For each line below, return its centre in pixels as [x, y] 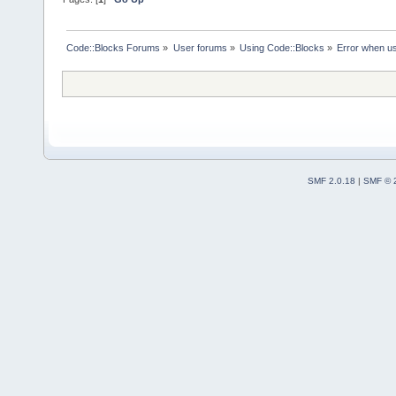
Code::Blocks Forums [114, 47]
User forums [200, 47]
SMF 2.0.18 [331, 180]
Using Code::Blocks [282, 47]
